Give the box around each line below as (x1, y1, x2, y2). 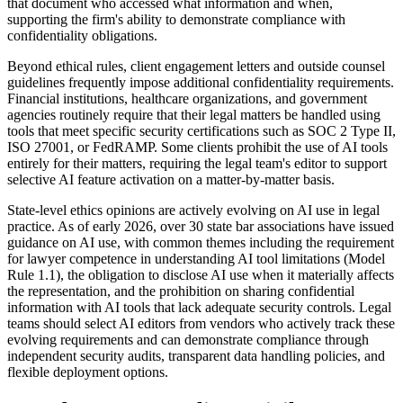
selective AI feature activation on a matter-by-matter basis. (7, 172, 335, 188)
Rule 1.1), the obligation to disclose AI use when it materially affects (7, 267, 394, 283)
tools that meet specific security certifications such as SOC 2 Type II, (7, 123, 396, 139)
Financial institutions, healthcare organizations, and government (7, 91, 367, 107)
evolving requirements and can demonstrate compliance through (7, 332, 369, 348)
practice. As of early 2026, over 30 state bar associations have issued (7, 219, 394, 235)
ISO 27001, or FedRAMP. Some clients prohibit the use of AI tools (7, 139, 388, 156)
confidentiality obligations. (7, 28, 157, 44)
